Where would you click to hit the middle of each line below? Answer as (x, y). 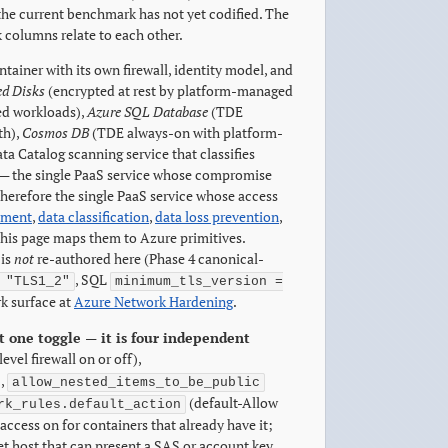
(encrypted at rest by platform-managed (169, 90)
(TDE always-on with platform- (186, 132)
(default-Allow (232, 402)
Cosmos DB (55, 132)
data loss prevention (217, 216)
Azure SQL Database (147, 111)
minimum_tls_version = (199, 281)
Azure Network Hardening (153, 301)
